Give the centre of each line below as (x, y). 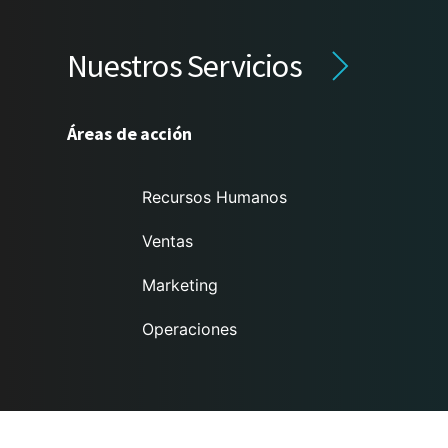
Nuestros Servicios (184, 66)
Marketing (180, 285)
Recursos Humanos (214, 197)
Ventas (167, 241)
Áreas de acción (130, 133)
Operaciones (189, 329)
